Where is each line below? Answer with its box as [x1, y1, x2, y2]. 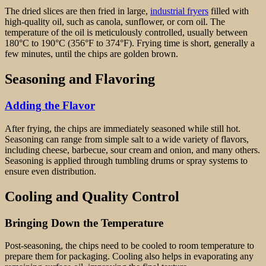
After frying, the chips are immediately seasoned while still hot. [5, 123, 240, 134]
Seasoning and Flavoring [5, 71, 155, 87]
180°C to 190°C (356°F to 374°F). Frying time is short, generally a [5, 38, 255, 49]
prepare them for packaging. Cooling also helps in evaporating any [5, 251, 254, 262]
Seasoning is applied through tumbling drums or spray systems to [5, 155, 248, 166]
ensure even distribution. [5, 166, 96, 176]
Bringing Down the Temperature [5, 216, 163, 229]
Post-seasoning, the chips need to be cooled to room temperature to [5, 240, 254, 251]
